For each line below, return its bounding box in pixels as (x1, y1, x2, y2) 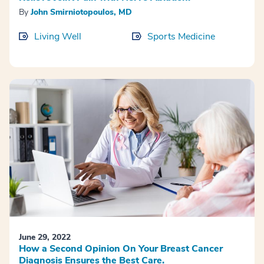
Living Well (34, 29, 81, 43)
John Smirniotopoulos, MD (31, 6, 132, 18)
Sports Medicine (147, 29, 215, 43)
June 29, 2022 (19, 232, 71, 243)
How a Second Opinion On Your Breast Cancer (19, 242, 223, 256)
